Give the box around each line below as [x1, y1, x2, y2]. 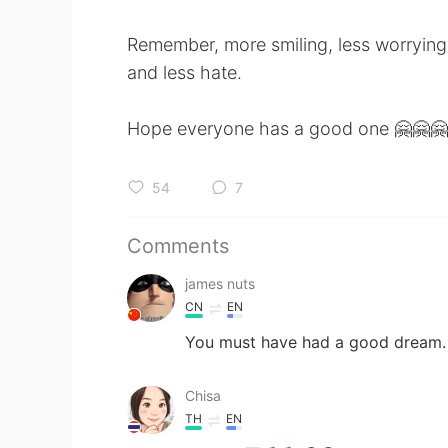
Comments [127, 234, 229, 258]
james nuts [185, 275, 255, 292]
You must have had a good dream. [185, 332, 446, 352]
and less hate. [127, 62, 242, 83]
